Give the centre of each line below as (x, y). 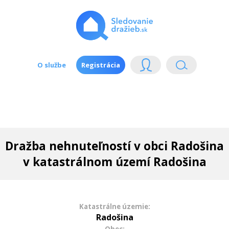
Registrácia (101, 65)
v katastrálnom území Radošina (114, 162)
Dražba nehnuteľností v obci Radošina (114, 146)
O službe (52, 65)
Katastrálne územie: (114, 207)
